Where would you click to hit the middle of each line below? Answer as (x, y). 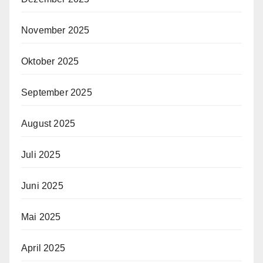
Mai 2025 (41, 217)
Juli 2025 (41, 155)
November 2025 (55, 31)
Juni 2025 (42, 186)
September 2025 (57, 93)
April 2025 (43, 248)
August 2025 (48, 124)
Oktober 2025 (50, 62)
